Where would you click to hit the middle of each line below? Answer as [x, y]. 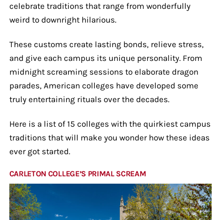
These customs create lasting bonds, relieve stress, [106, 44]
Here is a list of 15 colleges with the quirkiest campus [110, 124]
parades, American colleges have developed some [104, 85]
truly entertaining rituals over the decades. [89, 99]
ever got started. [40, 151]
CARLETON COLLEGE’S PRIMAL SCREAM [78, 173]
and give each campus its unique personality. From [106, 58]
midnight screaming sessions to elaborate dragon [104, 71]
